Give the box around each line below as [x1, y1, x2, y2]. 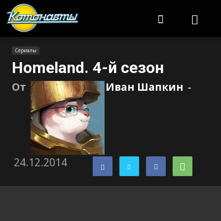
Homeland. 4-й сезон [12, 58, 164, 77]
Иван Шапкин [106, 80, 184, 94]
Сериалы [15, 47, 37, 54]
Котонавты [79, 3, 117, 12]
